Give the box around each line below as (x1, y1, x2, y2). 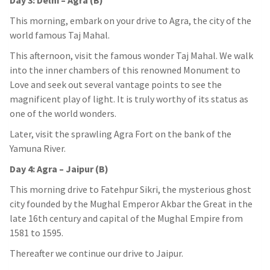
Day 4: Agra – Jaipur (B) (10, 163, 108, 175)
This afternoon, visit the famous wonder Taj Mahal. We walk (10, 49, 253, 62)
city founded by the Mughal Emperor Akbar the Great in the (10, 198, 253, 210)
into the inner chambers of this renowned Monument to (10, 64, 240, 77)
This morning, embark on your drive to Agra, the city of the (10, 14, 251, 27)
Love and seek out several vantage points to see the (10, 78, 222, 91)
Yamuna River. (10, 142, 66, 155)
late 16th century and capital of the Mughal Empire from (10, 212, 243, 225)
